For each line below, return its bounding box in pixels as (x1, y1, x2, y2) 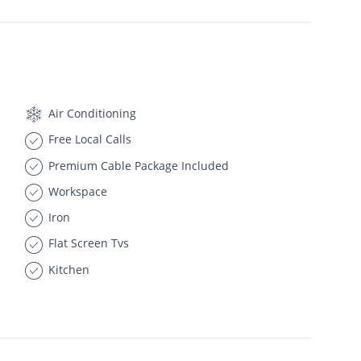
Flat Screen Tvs (44, 235, 129, 251)
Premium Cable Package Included (44, 157, 229, 173)
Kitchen (44, 261, 89, 277)
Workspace (44, 183, 107, 199)
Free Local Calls (44, 131, 131, 147)
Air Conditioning (44, 106, 136, 121)
